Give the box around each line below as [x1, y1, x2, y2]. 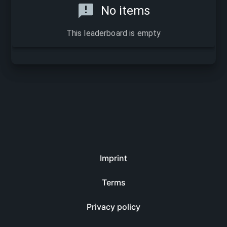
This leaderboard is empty [66, 28, 161, 38]
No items [101, 4, 150, 18]
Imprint [100, 153, 127, 163]
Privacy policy [87, 202, 140, 212]
